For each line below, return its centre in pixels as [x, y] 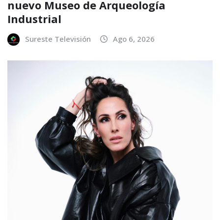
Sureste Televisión [58, 39]
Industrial [34, 18]
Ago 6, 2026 [134, 39]
